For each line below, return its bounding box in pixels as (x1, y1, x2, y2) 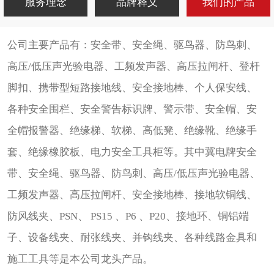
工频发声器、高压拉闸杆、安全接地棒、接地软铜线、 (7, 189, 257, 201)
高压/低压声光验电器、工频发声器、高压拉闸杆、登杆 (7, 61, 260, 73)
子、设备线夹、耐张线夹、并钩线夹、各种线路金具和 (7, 232, 257, 244)
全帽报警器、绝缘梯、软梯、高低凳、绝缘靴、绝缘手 (7, 125, 257, 137)
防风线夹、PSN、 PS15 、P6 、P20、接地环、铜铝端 (7, 210, 249, 223)
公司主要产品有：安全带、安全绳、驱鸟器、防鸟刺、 (7, 39, 257, 51)
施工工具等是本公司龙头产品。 (7, 253, 153, 265)
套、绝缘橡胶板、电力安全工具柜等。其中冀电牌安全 (7, 146, 257, 158)
